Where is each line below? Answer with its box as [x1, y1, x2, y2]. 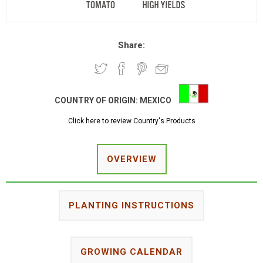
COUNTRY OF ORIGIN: [55, 95, 140, 105]
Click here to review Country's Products [68, 116, 195, 125]
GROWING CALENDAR [80, 246, 183, 257]
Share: [118, 40, 145, 51]
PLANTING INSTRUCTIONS [69, 200, 194, 211]
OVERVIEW [106, 153, 157, 164]
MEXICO [140, 95, 171, 105]
